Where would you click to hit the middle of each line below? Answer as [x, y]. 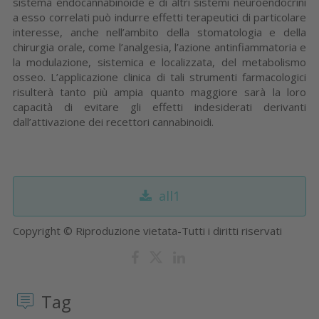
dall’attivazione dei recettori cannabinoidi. [113, 121]
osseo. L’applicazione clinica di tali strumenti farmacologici [159, 77]
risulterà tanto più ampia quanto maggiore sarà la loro [159, 91]
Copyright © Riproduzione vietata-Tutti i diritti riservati [147, 230]
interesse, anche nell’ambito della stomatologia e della [159, 32]
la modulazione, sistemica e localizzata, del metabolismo [159, 62]
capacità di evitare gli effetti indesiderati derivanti [159, 106]
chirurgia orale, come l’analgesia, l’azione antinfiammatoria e [159, 47]
